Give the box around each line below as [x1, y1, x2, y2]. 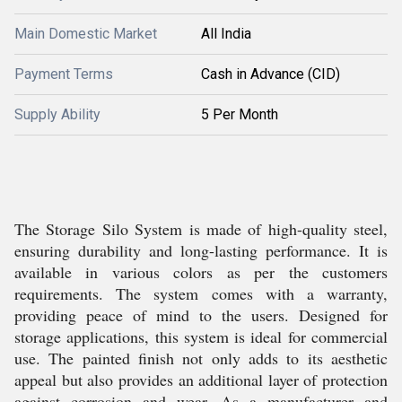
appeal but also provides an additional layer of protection [14, 369, 388, 390]
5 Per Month [201, 106, 278, 123]
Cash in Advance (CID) [201, 66, 340, 83]
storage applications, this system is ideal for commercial [14, 326, 388, 347]
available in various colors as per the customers [14, 261, 388, 283]
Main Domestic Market [14, 25, 157, 42]
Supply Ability [14, 106, 100, 123]
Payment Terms [14, 66, 113, 83]
